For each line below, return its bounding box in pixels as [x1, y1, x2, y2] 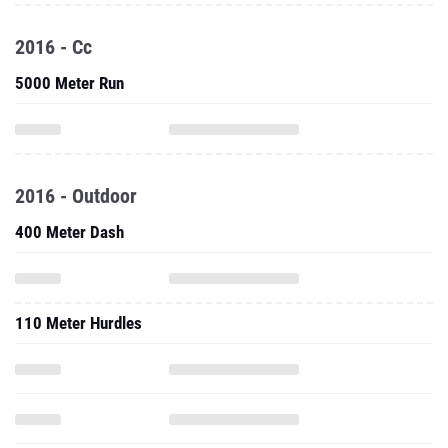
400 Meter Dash [15, 222, 124, 242]
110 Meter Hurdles [15, 313, 142, 333]
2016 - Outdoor [15, 184, 137, 208]
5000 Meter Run [15, 73, 124, 93]
